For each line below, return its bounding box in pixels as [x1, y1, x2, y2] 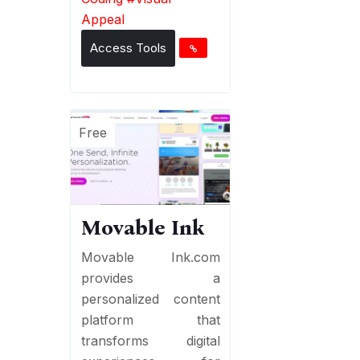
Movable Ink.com [80, 249, 220, 266]
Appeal [80, 10, 125, 27]
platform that [80, 312, 220, 329]
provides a [80, 270, 220, 287]
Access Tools [89, 39, 166, 55]
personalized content [80, 291, 220, 308]
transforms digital [80, 333, 220, 350]
